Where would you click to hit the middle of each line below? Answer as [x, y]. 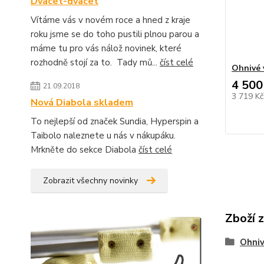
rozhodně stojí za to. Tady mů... [95, 62]
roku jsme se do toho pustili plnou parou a [115, 34]
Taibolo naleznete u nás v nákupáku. [103, 136]
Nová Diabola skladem [82, 103]
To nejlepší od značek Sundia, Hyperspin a [115, 121]
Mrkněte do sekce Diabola [85, 150]
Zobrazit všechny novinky [90, 181]
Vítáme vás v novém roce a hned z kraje [110, 20]
